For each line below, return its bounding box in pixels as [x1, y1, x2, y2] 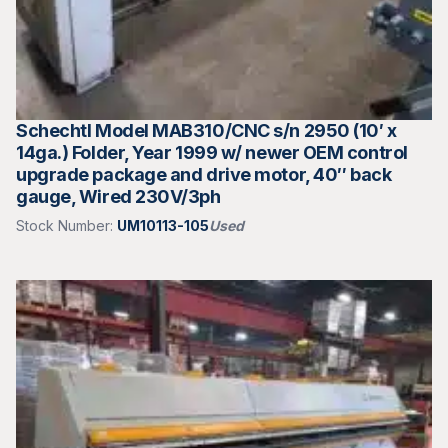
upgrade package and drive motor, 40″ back [16, 164, 392, 185]
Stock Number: [16, 217, 117, 234]
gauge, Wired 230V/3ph [16, 186, 221, 207]
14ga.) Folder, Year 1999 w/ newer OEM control [16, 142, 408, 163]
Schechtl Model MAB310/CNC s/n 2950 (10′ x [16, 120, 397, 141]
